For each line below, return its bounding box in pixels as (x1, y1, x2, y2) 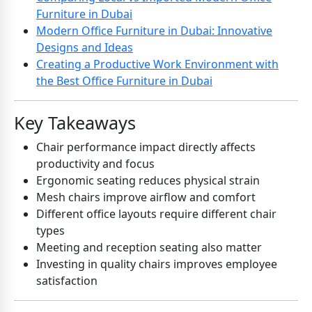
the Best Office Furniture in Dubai (36, 73, 212, 89)
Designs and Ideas (36, 40, 133, 56)
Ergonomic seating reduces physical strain (36, 173, 260, 189)
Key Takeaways (14, 111, 136, 135)
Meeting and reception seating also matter (36, 240, 262, 256)
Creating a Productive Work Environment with (36, 56, 279, 72)
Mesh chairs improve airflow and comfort (36, 189, 256, 205)
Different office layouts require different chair (36, 206, 276, 222)
